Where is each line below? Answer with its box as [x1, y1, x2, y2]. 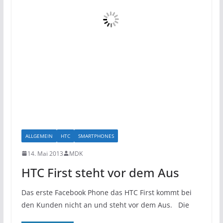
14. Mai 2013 [27, 149, 63, 158]
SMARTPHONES [78, 132, 114, 139]
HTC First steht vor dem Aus [21, 164, 179, 181]
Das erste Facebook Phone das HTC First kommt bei [21, 187, 192, 197]
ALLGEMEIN [25, 132, 53, 139]
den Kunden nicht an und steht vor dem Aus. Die [21, 200, 189, 210]
